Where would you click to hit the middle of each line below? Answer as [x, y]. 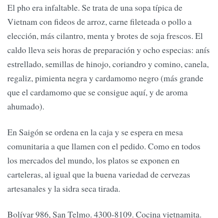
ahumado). [26, 106]
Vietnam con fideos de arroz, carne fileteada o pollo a [100, 21]
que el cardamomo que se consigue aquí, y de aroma [98, 92]
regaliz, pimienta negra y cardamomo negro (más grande [105, 78]
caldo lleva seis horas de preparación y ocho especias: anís [109, 49]
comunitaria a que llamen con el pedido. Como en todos [104, 146]
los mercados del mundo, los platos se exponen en [93, 160]
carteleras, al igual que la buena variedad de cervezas [99, 174]
